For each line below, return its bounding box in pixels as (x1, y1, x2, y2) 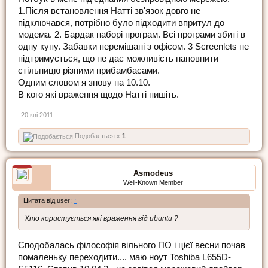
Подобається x (73, 132, 122, 140)
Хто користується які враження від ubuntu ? (25, 214, 178, 223)
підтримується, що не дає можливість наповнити (18, 54, 218, 64)
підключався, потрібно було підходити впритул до (18, 18, 224, 28)
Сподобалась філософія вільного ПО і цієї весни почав (18, 240, 245, 250)
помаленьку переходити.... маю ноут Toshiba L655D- (18, 252, 231, 262)
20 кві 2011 (21, 111, 53, 119)
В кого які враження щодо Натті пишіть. (18, 90, 179, 100)
